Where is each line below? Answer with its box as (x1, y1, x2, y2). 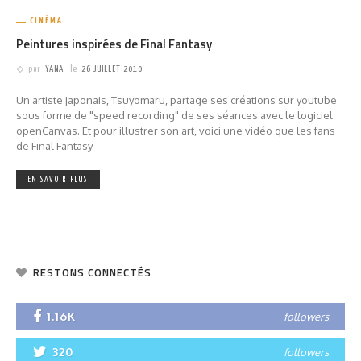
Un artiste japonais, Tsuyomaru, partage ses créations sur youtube (16, 93, 337, 107)
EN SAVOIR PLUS (28, 176, 88, 185)
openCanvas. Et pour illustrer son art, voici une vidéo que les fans (16, 124, 335, 138)
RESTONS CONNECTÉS (33, 264, 151, 281)
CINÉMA (30, 16, 63, 26)
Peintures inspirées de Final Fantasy (16, 35, 212, 54)
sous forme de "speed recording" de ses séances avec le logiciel (16, 109, 333, 122)
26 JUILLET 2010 (81, 64, 143, 74)
